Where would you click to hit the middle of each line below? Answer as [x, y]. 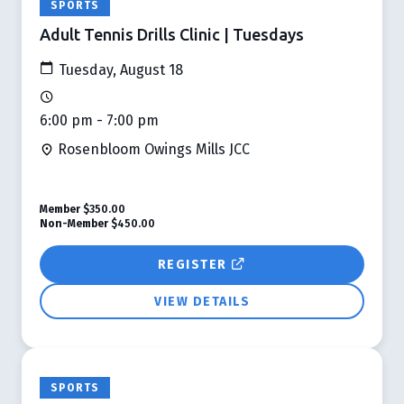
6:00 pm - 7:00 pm [99, 120]
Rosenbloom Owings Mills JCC [152, 149]
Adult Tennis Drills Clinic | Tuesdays [172, 34]
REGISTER [194, 264]
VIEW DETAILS [202, 301]
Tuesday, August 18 [119, 69]
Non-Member [74, 223]
